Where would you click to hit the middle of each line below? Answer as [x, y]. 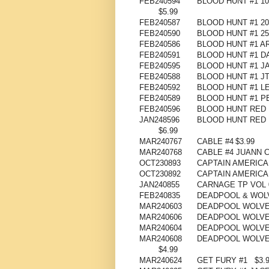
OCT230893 [160, 163]
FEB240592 [160, 88]
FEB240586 [160, 44]
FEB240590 [160, 34]
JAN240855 [159, 185]
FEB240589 [160, 98]
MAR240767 [161, 142]
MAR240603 [161, 207]
